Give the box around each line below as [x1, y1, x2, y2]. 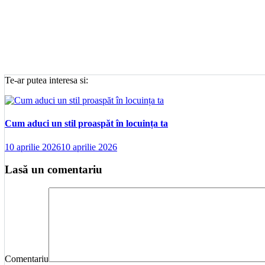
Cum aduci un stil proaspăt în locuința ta [5, 118, 168, 129]
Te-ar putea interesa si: [5, 75, 88, 85]
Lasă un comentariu [5, 163, 102, 176]
